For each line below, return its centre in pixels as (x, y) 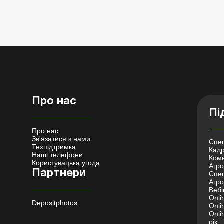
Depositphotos (55, 203)
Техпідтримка (54, 147)
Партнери (59, 173)
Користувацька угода (66, 163)
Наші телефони (57, 155)
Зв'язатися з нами (61, 139)
